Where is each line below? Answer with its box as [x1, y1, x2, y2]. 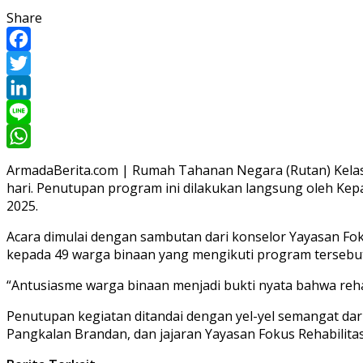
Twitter [6, 78, 51, 96]
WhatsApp [6, 151, 70, 169]
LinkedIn [6, 102, 59, 121]
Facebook [6, 53, 65, 72]
